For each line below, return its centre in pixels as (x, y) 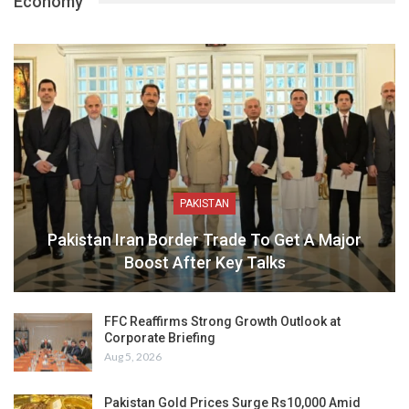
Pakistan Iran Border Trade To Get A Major (204, 240)
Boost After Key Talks (204, 263)
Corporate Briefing (160, 338)
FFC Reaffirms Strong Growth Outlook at (222, 322)
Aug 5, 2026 (133, 357)
